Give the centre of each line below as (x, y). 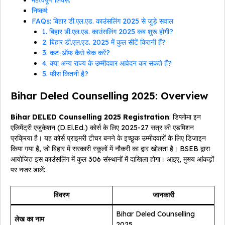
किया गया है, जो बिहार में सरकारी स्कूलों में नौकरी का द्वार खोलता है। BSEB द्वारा (110, 149)
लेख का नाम (29, 219)
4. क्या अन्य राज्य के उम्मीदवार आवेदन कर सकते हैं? (107, 64)
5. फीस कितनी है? (65, 74)
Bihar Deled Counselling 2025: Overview (109, 96)
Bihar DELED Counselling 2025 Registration (90, 117)
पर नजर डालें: (28, 170)
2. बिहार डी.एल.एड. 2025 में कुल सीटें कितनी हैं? (104, 42)
